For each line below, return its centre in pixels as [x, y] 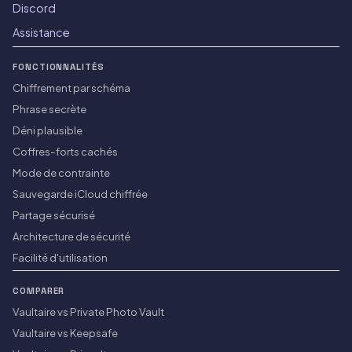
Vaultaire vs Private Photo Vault [88, 312]
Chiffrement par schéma [71, 88]
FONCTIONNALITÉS [59, 67]
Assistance [41, 33]
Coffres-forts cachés [65, 152]
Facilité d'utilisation [60, 258]
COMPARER [39, 291]
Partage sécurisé [54, 215]
